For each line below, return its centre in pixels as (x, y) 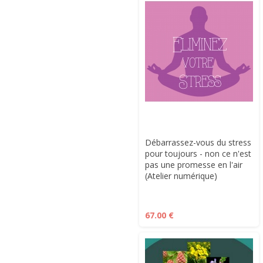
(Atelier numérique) (181, 176)
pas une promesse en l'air (194, 165)
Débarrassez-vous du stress (198, 142)
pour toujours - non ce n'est (198, 154)
